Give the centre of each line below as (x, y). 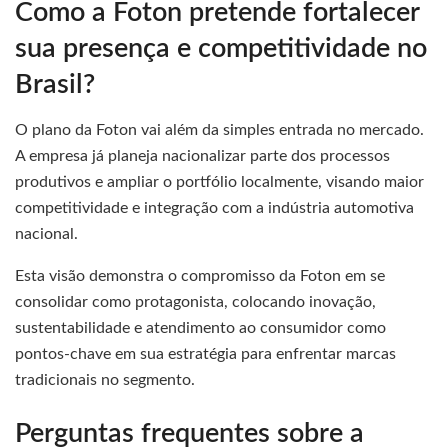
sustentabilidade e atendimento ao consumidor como (200, 327)
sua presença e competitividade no (221, 49)
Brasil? (55, 85)
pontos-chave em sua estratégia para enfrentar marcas (205, 353)
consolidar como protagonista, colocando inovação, (195, 301)
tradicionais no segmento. (105, 379)
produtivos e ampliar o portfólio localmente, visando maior (219, 181)
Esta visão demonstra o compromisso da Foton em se (200, 275)
